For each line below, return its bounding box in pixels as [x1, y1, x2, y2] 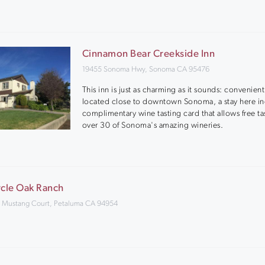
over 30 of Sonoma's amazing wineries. [82, 121, 224, 130]
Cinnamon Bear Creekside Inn [82, 49, 215, 59]
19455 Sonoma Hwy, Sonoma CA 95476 [82, 66, 209, 73]
